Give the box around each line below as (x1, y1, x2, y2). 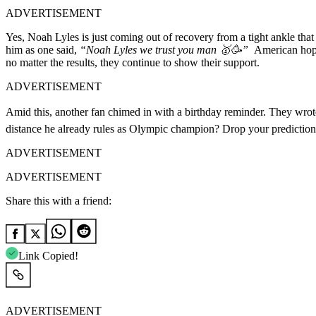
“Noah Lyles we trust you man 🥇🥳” (80, 43, 254, 56)
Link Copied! (18, 249, 78, 262)
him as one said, (6, 43, 80, 56)
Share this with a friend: (6, 194, 111, 207)
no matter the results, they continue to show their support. (6, 56, 260, 68)
